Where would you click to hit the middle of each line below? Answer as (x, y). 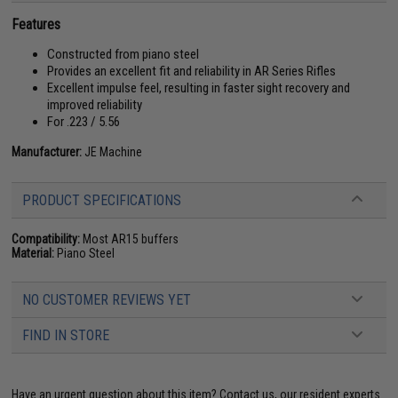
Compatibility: (46, 239)
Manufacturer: (47, 151)
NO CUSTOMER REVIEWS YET (107, 299)
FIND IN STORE (66, 335)
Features (36, 24)
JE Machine (112, 151)
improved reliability (95, 104)
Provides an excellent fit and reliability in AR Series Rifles (192, 71)
